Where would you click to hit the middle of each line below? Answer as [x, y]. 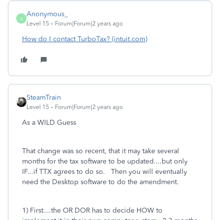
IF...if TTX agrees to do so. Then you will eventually [105, 172]
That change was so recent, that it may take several [101, 151]
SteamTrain [44, 97]
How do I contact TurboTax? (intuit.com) [85, 39]
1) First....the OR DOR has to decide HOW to [92, 210]
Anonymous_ [47, 14]
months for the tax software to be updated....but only [105, 161]
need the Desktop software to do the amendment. [100, 182]
